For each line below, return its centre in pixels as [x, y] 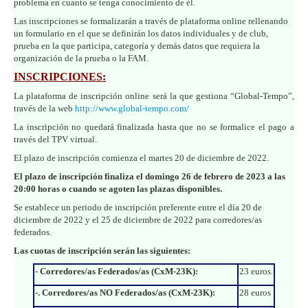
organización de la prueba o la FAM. [81, 58]
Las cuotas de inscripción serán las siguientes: [102, 250]
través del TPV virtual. [55, 139]
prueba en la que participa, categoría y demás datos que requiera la [137, 45]
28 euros [255, 292]
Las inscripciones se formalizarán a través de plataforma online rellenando [151, 21]
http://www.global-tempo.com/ [132, 108]
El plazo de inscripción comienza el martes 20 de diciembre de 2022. [141, 157]
